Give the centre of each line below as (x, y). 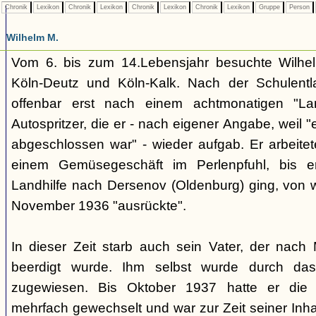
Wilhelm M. (32, 37)
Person (299, 7)
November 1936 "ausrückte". (99, 206)
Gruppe (269, 7)
